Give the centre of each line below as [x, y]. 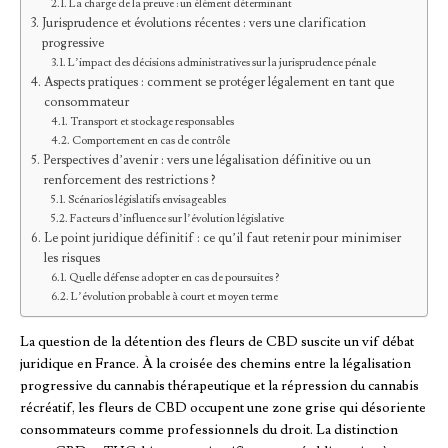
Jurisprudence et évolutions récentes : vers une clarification [203, 23]
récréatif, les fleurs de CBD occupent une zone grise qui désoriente [223, 408]
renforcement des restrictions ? [128, 180]
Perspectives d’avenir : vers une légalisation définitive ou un [206, 160]
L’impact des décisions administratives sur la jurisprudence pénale [222, 63]
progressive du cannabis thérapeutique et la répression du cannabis [219, 386]
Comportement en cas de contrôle [151, 141]
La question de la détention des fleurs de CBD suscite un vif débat [217, 342]
